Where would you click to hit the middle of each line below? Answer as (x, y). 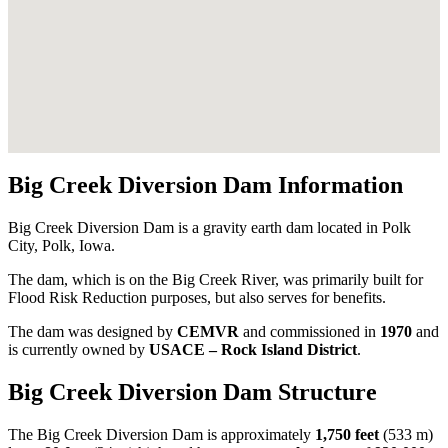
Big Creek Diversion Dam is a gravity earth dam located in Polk (209, 228)
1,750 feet (347, 435)
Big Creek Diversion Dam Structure (192, 392)
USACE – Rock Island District (253, 350)
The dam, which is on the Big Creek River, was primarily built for (215, 280)
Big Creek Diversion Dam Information (205, 185)
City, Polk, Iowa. (61, 246)
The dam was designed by (92, 332)
